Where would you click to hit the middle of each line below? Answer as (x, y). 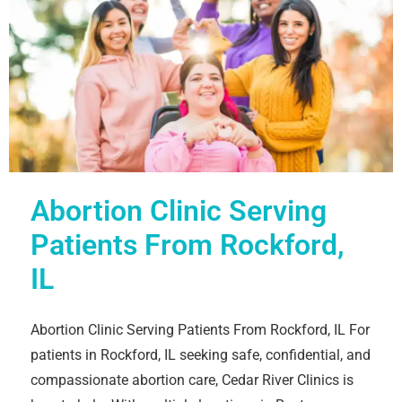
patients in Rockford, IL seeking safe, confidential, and (201, 354)
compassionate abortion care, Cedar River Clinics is (192, 380)
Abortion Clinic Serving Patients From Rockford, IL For (200, 329)
